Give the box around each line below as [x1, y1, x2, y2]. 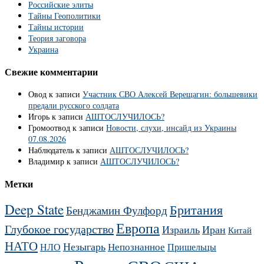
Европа [116, 219, 160, 238]
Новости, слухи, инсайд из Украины [106, 122, 236, 134]
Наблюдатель [28, 144, 74, 156]
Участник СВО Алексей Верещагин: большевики [82, 88, 258, 100]
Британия [170, 201, 223, 219]
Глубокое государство [5, 221, 114, 237]
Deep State [5, 200, 64, 219]
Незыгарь [63, 239, 105, 254]
